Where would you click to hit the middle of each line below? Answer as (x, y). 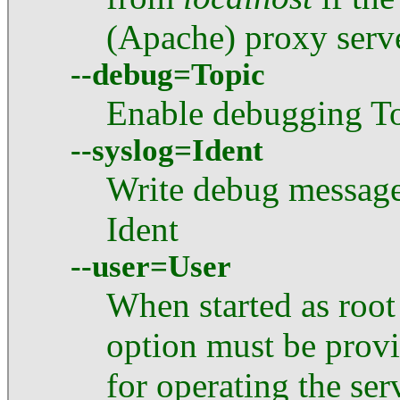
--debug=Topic (168, 74)
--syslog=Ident (167, 150)
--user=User (151, 266)
